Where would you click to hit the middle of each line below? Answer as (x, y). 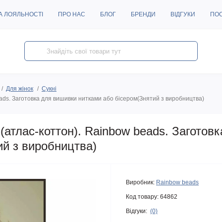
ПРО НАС (72, 14)
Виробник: (140, 182)
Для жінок (20, 88)
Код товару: (142, 196)
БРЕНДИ (143, 14)
